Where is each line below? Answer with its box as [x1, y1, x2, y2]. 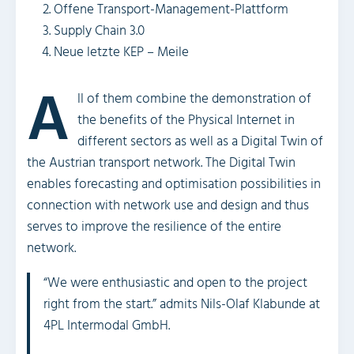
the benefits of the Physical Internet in [77, 109, 295, 132]
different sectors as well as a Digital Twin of [77, 130, 323, 153]
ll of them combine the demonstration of [77, 88, 311, 111]
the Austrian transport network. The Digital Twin [26, 152, 296, 175]
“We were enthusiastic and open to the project [43, 272, 307, 295]
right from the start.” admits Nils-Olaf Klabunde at [43, 293, 320, 316]
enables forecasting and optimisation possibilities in [26, 173, 321, 196]
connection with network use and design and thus [26, 194, 309, 217]
